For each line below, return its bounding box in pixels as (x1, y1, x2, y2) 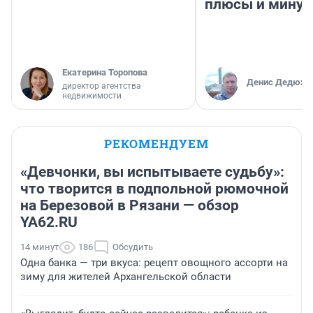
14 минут (20, 241, 59, 252)
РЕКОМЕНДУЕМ (104, 135, 209, 152)
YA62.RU (20, 213, 78, 231)
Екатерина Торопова (62, 66, 147, 78)
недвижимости (62, 90, 122, 101)
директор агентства (62, 80, 141, 91)
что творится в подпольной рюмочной (20, 180, 289, 197)
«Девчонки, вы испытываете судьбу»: (20, 163, 284, 180)
